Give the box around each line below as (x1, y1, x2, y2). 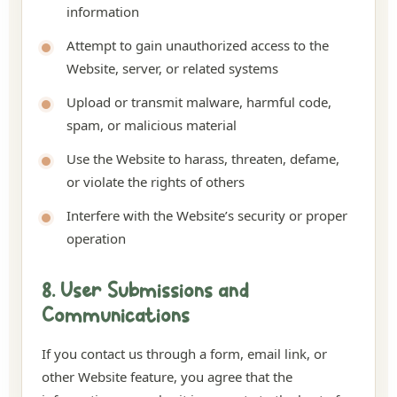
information (66, 3, 139, 20)
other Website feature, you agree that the (42, 368, 292, 385)
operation (66, 230, 126, 247)
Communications (42, 306, 190, 328)
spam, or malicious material (66, 116, 237, 134)
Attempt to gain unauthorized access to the (66, 36, 329, 54)
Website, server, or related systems (66, 59, 278, 77)
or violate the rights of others (66, 173, 245, 191)
